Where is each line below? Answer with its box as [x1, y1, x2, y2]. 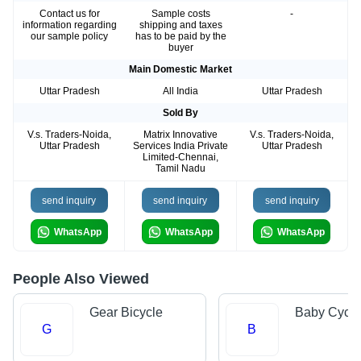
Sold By [163, 107, 198, 119]
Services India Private [133, 140, 228, 152]
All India [163, 85, 198, 98]
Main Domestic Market [129, 64, 232, 76]
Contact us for [39, 8, 100, 20]
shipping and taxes [139, 19, 222, 31]
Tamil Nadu [156, 163, 205, 175]
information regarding [22, 19, 117, 31]
